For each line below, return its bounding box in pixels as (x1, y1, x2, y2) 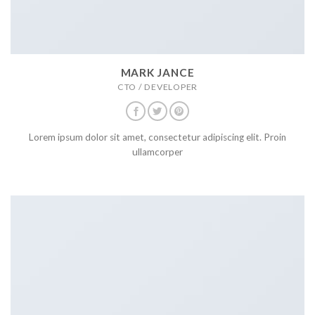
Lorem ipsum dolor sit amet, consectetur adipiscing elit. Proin (29, 131, 286, 143)
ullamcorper (132, 146, 183, 158)
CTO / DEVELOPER (117, 81, 198, 92)
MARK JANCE (120, 65, 195, 79)
